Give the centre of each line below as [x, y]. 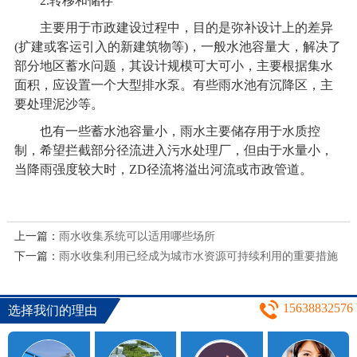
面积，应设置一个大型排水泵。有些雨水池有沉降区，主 [173, 84]
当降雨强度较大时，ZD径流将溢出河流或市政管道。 [163, 169]
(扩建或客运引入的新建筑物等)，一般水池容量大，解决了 [177, 46]
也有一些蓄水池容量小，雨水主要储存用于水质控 [167, 131]
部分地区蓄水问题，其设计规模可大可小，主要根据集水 [173, 65]
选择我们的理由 [53, 311]
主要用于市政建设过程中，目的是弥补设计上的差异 [173, 27]
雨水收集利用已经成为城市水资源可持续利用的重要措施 [198, 256]
